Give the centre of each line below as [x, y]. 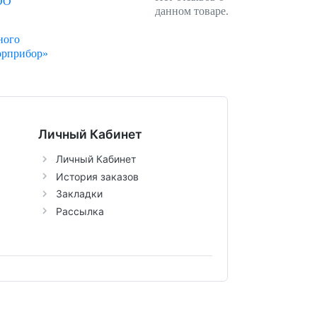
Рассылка [80, 211]
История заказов [97, 176]
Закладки [79, 194]
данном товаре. [191, 11]
